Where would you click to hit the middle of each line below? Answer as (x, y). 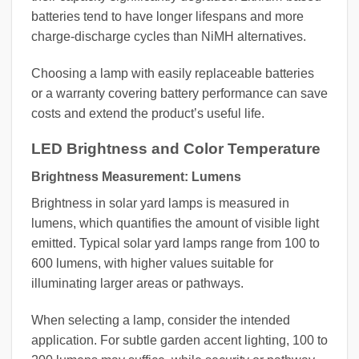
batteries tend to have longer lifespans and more (167, 16)
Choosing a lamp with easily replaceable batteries (173, 73)
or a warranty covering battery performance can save (179, 93)
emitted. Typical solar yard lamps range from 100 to (175, 243)
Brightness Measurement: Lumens (136, 176)
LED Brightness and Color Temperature (176, 149)
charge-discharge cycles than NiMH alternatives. (169, 36)
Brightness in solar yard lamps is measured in (160, 203)
